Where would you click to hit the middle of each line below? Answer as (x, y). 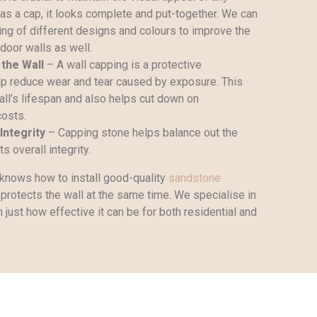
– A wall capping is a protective (122, 64)
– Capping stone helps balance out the (141, 132)
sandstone (194, 178)
